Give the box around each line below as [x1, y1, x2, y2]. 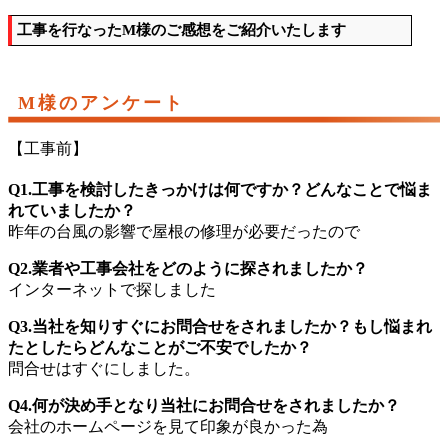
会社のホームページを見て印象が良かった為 [8, 417, 328, 435]
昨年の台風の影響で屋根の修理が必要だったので [8, 222, 360, 240]
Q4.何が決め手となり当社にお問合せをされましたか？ [8, 396, 400, 414]
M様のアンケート [18, 92, 185, 113]
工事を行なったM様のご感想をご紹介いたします [17, 22, 346, 39]
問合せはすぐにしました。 [8, 359, 200, 377]
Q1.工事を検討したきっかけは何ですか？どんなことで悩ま [8, 180, 432, 198]
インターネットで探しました [8, 280, 216, 298]
